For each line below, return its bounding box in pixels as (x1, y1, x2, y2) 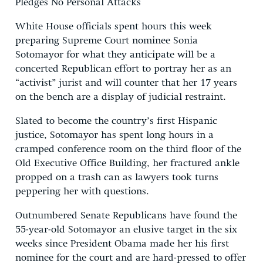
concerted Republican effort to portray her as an (15, 63, 231, 74)
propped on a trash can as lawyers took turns (15, 172, 218, 183)
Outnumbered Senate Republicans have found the (15, 210, 237, 221)
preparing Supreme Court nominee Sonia (15, 35, 198, 46)
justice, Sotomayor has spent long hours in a (15, 130, 214, 140)
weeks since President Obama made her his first (15, 238, 229, 249)
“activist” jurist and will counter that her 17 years (15, 77, 237, 88)
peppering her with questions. (15, 186, 149, 197)
